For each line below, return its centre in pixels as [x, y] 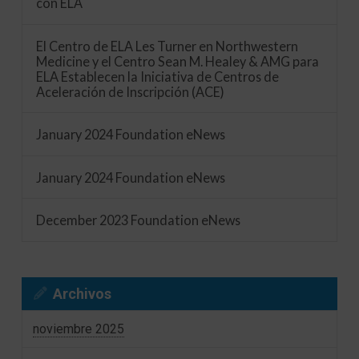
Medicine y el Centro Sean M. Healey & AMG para [177, 61]
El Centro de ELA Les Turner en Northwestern [167, 46]
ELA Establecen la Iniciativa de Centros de [157, 76]
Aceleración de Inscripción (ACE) [130, 91]
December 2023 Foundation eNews [138, 220]
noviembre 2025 [79, 329]
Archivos [82, 293]
